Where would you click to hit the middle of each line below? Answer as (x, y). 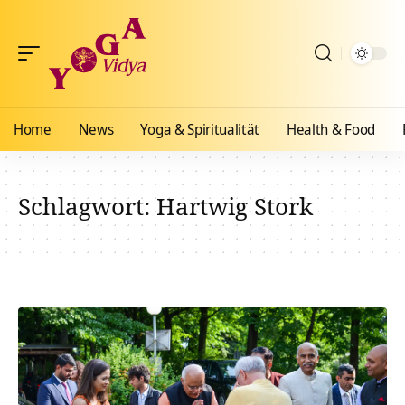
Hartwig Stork (235, 206)
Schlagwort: (87, 206)
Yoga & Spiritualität (200, 129)
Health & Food (331, 129)
